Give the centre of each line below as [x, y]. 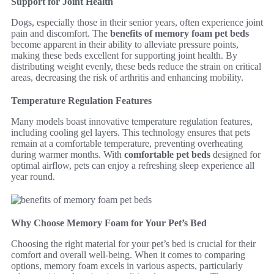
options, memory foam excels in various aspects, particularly [127, 266]
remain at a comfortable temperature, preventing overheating [127, 143]
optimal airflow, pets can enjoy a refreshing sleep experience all [133, 165]
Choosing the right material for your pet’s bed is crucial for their [133, 244]
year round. [33, 176]
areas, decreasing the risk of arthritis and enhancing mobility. [127, 77]
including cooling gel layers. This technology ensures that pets [131, 132]
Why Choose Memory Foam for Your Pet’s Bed [109, 223]
